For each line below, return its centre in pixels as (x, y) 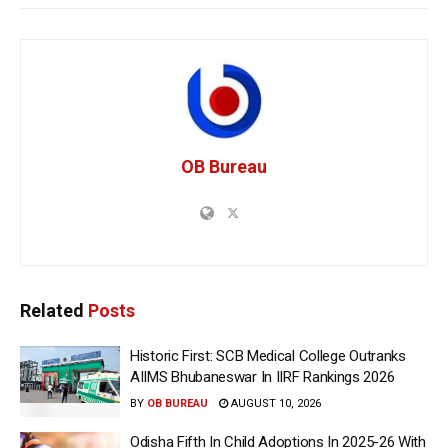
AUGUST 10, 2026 (274, 403)
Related (52, 310)
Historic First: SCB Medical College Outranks (268, 355)
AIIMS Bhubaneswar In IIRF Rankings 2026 (262, 376)
